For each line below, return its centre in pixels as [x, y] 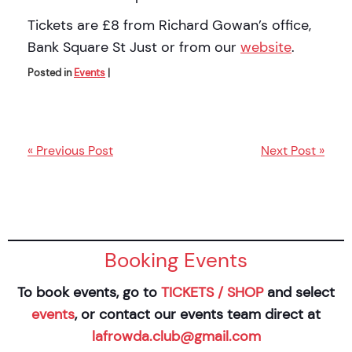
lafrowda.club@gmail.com [176, 336]
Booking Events [176, 260]
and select [299, 292]
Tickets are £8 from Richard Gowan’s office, [169, 25]
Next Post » [293, 150]
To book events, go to [89, 292]
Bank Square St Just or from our [134, 47]
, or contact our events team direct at [198, 314]
